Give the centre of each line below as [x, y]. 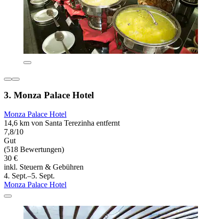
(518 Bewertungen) [34, 150]
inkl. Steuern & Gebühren [44, 167]
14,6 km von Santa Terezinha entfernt [62, 123]
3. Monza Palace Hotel [49, 95]
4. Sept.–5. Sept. [29, 176]
